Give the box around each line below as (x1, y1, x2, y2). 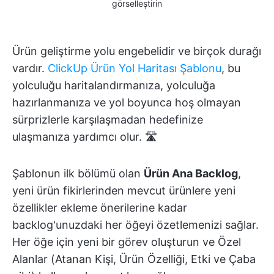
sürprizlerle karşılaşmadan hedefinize (12, 113, 203, 126)
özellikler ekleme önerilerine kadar (12, 201, 187, 214)
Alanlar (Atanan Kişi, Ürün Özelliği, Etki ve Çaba (12, 252, 256, 265)
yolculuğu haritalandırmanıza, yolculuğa (12, 78, 215, 92)
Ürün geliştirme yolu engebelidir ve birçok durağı (12, 44, 261, 57)
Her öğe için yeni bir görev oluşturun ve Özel (12, 235, 241, 248)
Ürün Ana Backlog (144, 166, 238, 180)
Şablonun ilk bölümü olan (12, 166, 144, 180)
